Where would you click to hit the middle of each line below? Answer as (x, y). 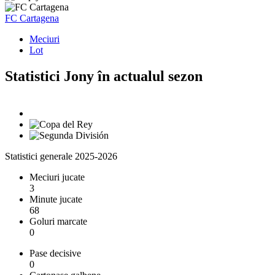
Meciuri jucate (57, 177)
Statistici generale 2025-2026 (61, 156)
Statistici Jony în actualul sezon (104, 76)
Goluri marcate (58, 221)
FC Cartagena (32, 18)
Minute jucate (56, 199)
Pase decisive (55, 253)
